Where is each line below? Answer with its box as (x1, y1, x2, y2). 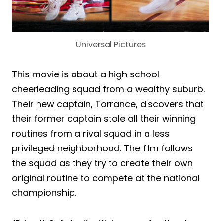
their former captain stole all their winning (12, 112, 196, 125)
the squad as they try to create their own (12, 157, 193, 170)
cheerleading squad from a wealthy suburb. (12, 83, 205, 96)
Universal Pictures (75, 39, 146, 51)
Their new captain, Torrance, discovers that (12, 98, 204, 110)
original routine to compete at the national (12, 172, 200, 184)
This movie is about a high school (12, 68, 159, 81)
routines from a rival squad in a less (12, 127, 170, 140)
